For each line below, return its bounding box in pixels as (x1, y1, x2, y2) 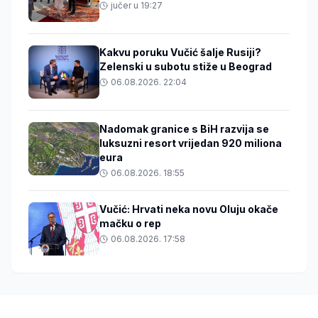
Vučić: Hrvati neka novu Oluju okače (99, 203, 278, 216)
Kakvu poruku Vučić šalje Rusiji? (99, 46, 261, 59)
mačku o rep (99, 217, 161, 230)
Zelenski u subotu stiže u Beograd (99, 60, 272, 73)
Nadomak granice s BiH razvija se (99, 123, 269, 136)
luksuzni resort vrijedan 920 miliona (99, 137, 282, 150)
